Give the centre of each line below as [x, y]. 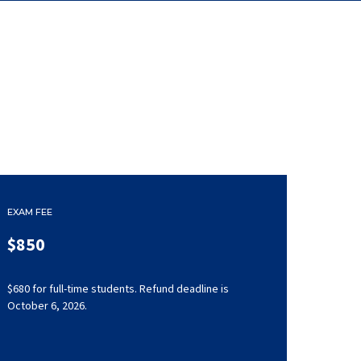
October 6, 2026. [48, 306]
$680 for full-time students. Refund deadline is [118, 289]
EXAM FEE [30, 212]
